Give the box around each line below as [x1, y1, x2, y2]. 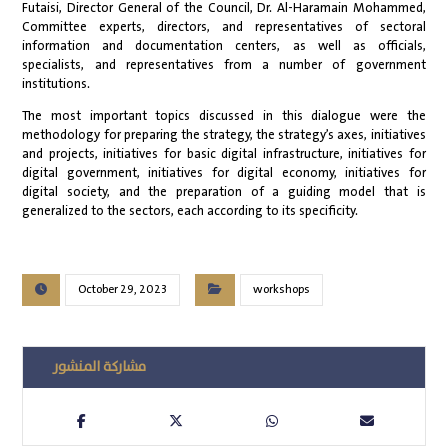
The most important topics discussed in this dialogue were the [22, 106, 426, 127]
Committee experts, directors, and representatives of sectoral [22, 17, 426, 38]
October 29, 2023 [78, 280, 168, 299]
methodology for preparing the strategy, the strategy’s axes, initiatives [22, 125, 426, 146]
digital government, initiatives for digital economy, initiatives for [22, 163, 426, 184]
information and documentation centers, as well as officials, [22, 36, 426, 57]
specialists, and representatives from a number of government [22, 55, 426, 76]
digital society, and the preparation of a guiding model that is [22, 182, 426, 203]
